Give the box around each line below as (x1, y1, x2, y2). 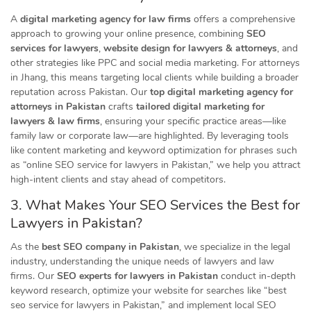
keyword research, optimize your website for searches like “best (10, 284, 287, 297)
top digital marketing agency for (150, 85, 293, 99)
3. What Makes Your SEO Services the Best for (10, 196, 300, 215)
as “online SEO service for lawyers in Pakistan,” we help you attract (10, 158, 301, 171)
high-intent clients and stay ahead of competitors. (10, 173, 226, 186)
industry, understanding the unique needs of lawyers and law (10, 255, 274, 268)
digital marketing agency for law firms (20, 12, 191, 26)
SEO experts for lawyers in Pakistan (57, 269, 218, 283)
